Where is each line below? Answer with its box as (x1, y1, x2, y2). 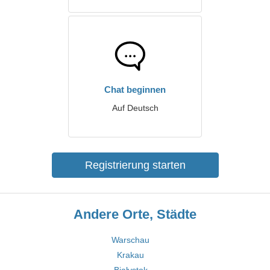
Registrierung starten (84, 159, 186, 171)
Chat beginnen (104, 84, 166, 95)
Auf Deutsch (111, 103, 159, 113)
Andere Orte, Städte (74, 207, 196, 222)
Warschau (111, 235, 149, 245)
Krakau (117, 250, 144, 260)
